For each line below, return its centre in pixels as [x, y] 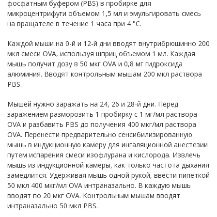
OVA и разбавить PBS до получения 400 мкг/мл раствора [102, 124]
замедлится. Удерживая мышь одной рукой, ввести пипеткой [108, 175]
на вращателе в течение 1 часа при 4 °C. [74, 23]
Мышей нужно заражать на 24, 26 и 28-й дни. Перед [93, 104]
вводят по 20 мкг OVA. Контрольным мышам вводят [94, 195]
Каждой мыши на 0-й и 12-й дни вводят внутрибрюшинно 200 [108, 43]
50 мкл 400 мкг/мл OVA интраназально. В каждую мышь [99, 185]
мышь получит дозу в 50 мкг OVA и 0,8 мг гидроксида [95, 63]
